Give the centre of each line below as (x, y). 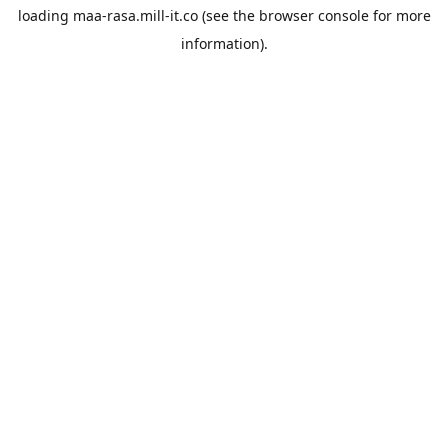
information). (224, 43)
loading (45, 15)
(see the (226, 15)
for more (399, 15)
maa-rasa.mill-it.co (135, 15)
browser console (313, 15)
